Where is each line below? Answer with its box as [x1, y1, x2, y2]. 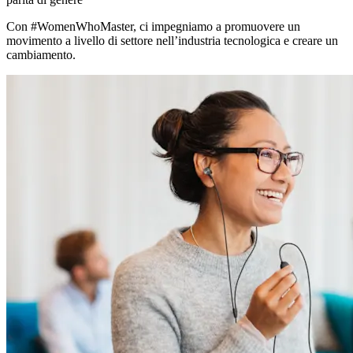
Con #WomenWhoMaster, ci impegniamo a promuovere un [6, 19, 300, 33]
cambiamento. [6, 47, 76, 61]
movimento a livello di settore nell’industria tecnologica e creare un [6, 33, 338, 47]
